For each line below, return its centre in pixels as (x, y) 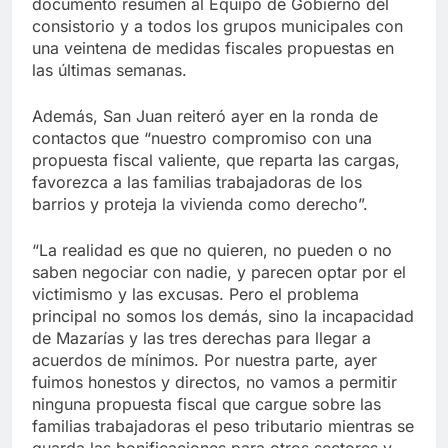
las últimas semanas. (109, 69)
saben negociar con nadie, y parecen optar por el (219, 271)
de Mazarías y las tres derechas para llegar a (201, 337)
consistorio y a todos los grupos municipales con (217, 25)
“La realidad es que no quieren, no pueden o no (212, 249)
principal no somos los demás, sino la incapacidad (223, 315)
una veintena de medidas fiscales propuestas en (213, 47)
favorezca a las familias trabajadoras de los (197, 181)
